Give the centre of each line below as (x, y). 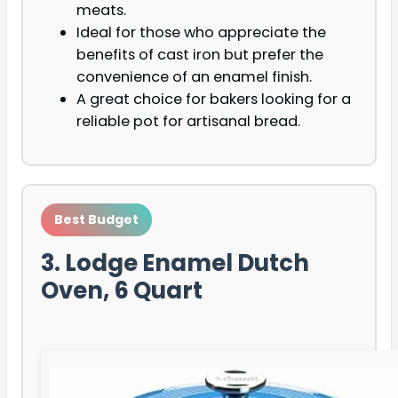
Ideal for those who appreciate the (201, 32)
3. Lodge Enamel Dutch (175, 263)
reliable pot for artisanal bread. (188, 121)
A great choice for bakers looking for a (214, 99)
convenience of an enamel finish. (194, 76)
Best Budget (96, 219)
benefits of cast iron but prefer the (200, 54)
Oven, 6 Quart (122, 290)
